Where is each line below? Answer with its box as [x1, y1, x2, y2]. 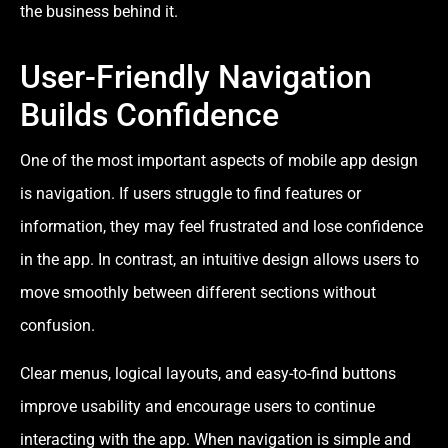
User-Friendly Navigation [20, 58, 372, 97]
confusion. [20, 316, 95, 336]
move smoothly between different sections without [20, 283, 376, 303]
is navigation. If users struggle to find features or [20, 184, 361, 204]
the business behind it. [20, 2, 178, 22]
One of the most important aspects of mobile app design [20, 151, 418, 171]
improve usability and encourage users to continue [20, 396, 375, 416]
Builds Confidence [20, 96, 279, 135]
